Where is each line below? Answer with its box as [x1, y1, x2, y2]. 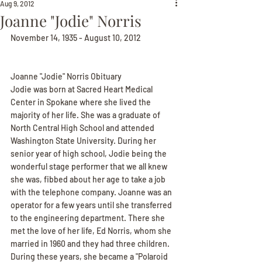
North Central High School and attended [11, 123, 156, 133]
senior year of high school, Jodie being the [11, 149, 168, 158]
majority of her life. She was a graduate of [11, 110, 162, 120]
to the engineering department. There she [11, 213, 167, 223]
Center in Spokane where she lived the [11, 97, 153, 107]
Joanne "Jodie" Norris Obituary [11, 71, 122, 81]
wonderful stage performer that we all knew [11, 161, 169, 171]
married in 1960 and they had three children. [11, 239, 171, 249]
